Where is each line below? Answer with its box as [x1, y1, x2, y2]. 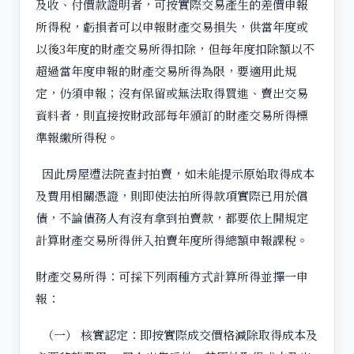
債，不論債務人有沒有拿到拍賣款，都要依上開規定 [36, 209, 308, 226]
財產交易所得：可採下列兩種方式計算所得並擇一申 [36, 268, 308, 284]
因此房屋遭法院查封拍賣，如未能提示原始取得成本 [36, 165, 314, 182]
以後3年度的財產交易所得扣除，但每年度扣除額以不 [36, 40, 314, 57]
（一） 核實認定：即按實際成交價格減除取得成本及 [36, 326, 318, 343]
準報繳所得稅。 [36, 129, 119, 145]
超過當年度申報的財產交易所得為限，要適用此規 [36, 62, 296, 79]
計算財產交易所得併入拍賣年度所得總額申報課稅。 [36, 232, 308, 248]
